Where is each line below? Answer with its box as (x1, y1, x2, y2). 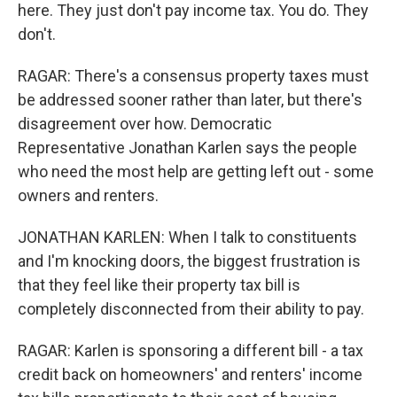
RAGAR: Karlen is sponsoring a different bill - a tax (18, 341, 363, 360)
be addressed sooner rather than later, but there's (18, 90, 362, 109)
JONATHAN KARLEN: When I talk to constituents (18, 228, 357, 246)
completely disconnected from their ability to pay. (18, 300, 364, 318)
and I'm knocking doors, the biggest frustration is (18, 252, 361, 270)
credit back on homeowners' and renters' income (18, 365, 362, 384)
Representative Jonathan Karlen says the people (18, 138, 357, 157)
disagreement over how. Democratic (18, 114, 272, 133)
